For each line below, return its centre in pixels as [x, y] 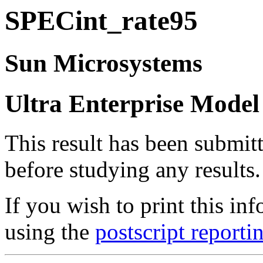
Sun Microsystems [104, 63]
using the [50, 232]
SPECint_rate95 [101, 21]
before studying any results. [133, 170]
